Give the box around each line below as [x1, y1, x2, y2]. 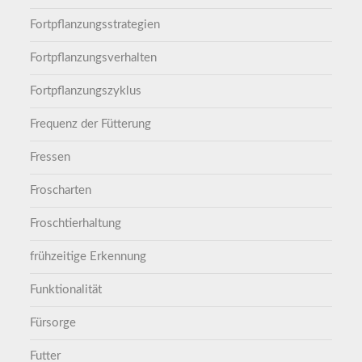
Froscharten [30, 184, 92, 197]
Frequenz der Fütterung [30, 118, 152, 131]
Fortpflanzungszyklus [30, 85, 142, 98]
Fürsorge [30, 317, 77, 330]
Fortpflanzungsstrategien [30, 19, 161, 32]
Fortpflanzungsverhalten [30, 52, 158, 65]
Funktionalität [30, 284, 103, 297]
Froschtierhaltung [30, 217, 122, 230]
